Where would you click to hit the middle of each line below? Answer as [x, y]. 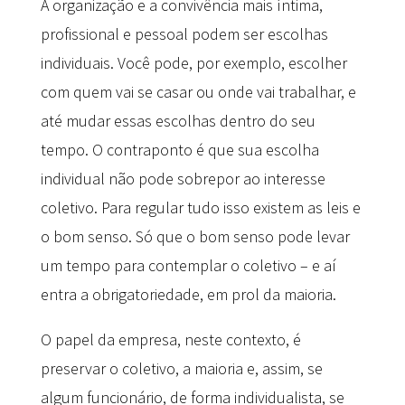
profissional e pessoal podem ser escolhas [184, 33]
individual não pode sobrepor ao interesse [183, 178]
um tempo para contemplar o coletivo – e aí [188, 265]
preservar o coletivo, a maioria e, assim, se [181, 368]
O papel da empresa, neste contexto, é [170, 339]
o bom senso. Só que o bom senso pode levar [195, 236]
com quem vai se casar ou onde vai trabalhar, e [198, 91]
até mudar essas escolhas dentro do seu [178, 120]
